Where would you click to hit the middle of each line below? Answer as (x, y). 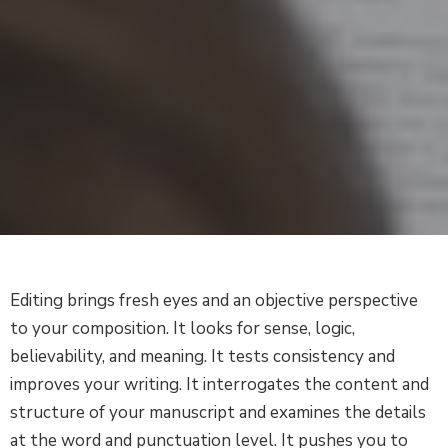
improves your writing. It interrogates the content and (219, 384)
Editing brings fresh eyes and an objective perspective (214, 300)
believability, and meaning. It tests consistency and (202, 356)
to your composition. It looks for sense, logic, (182, 328)
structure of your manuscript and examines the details (218, 412)
